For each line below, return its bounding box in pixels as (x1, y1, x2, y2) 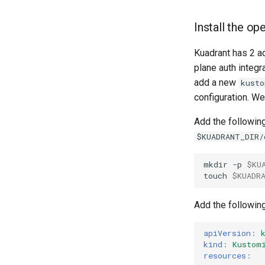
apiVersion (203, 228, 251, 239)
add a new (194, 76, 238, 88)
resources (203, 250, 246, 261)
